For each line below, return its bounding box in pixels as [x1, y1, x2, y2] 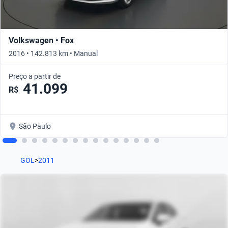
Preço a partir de [9, 72, 61, 81]
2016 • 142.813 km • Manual [9, 49, 98, 58]
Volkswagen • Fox [9, 36, 74, 46]
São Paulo [19, 122, 51, 131]
